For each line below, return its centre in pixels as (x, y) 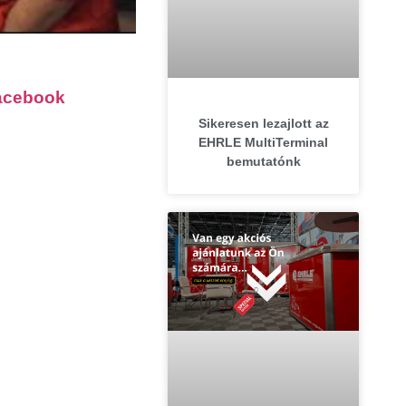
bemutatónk (263, 162)
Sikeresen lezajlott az (263, 124)
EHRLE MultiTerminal (264, 143)
